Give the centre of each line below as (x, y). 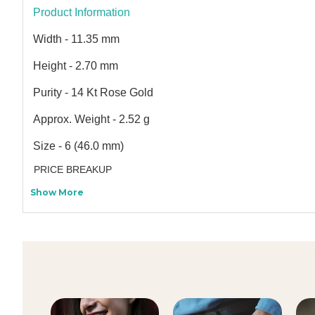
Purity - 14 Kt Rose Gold (93, 93)
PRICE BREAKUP (73, 170)
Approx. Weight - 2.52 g (91, 120)
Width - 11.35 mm (76, 39)
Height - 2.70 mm (76, 66)
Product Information (82, 13)
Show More (57, 193)
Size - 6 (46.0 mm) (78, 146)
